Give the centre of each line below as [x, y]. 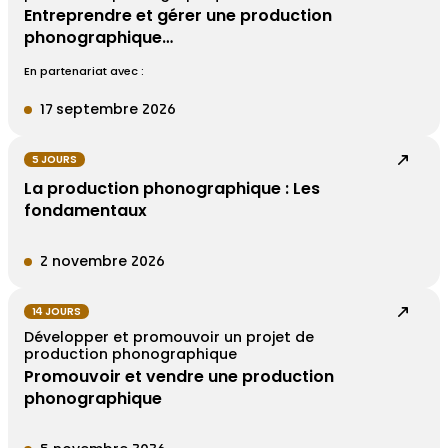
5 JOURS [54, 160]
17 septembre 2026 [108, 110]
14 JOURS [56, 312]
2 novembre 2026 [102, 262]
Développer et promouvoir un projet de [169, 338]
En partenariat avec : [84, 72]
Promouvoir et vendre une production [179, 377]
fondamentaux [85, 211]
